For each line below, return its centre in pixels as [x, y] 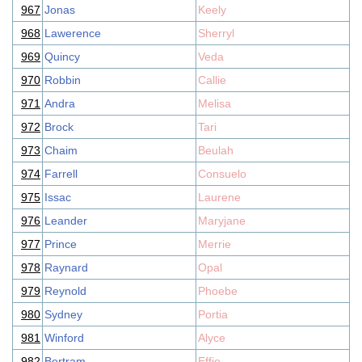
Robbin [63, 80]
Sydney [63, 314]
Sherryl [216, 33]
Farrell [61, 174]
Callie [212, 80]
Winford [64, 338]
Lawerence [73, 33]
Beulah [216, 150]
